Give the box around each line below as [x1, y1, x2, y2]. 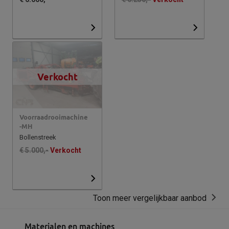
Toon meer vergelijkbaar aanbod [93, 193, 207, 203]
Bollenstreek [19, 133, 56, 142]
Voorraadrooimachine [19, 113, 88, 121]
